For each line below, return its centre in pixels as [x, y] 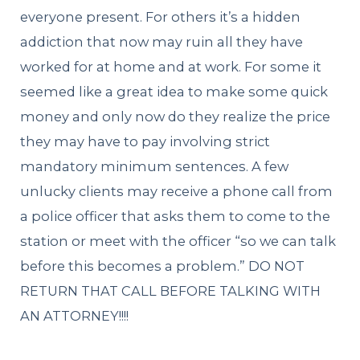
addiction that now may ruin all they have [162, 42]
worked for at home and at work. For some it [171, 67]
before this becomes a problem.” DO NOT [163, 266]
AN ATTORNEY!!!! [75, 316]
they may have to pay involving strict [145, 141]
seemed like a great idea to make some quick [174, 92]
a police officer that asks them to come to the [176, 216]
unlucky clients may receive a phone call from [177, 191]
